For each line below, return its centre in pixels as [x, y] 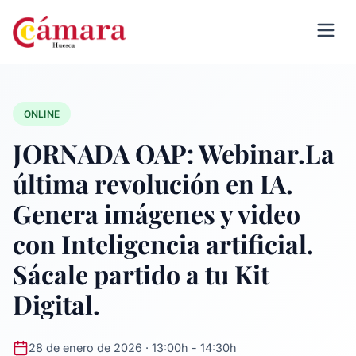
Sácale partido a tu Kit [141, 274]
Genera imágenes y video [157, 214]
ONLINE [42, 114]
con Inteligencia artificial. [163, 244]
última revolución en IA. [153, 184]
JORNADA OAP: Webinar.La [174, 153]
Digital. [56, 304]
